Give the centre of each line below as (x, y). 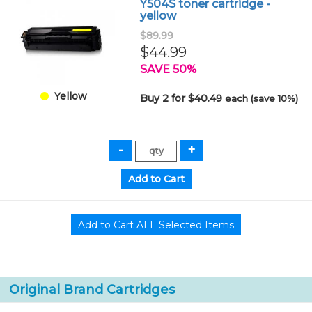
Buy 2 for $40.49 (183, 98)
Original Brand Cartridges (92, 289)
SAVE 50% (169, 69)
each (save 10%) (262, 98)
